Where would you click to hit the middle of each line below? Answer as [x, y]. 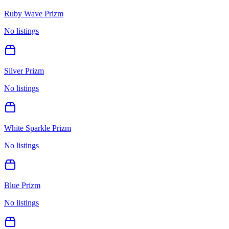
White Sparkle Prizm [38, 128]
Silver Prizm [24, 71]
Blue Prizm [22, 185]
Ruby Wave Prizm [34, 13]
